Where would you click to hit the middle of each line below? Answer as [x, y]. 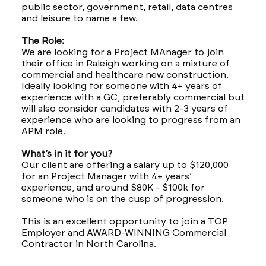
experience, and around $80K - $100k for [113, 187]
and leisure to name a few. [79, 18]
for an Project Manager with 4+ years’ [106, 176]
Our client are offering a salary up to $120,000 [125, 164]
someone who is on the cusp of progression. [123, 198]
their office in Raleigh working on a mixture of [125, 63]
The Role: [42, 40]
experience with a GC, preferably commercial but [133, 97]
